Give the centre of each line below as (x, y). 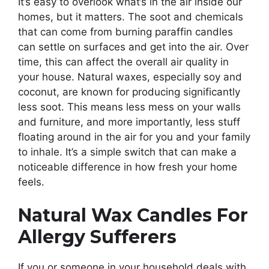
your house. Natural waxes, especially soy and (130, 77)
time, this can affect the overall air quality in (123, 62)
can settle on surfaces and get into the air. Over (133, 47)
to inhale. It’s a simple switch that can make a (127, 152)
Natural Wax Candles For (133, 216)
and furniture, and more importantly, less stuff (129, 122)
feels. (31, 182)
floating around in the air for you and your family (134, 137)
